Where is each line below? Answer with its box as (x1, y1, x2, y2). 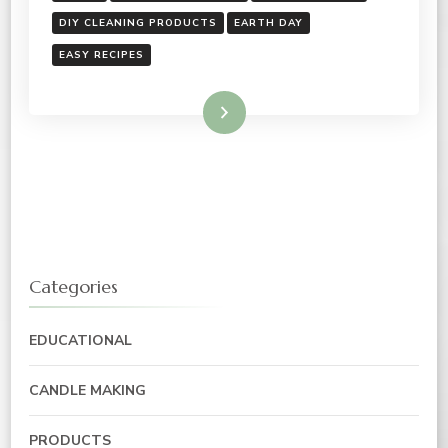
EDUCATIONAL (29, 330, 132, 350)
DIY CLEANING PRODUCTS (59, 15, 217, 30)
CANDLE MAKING (29, 380, 146, 400)
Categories (29, 274, 118, 298)
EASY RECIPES (59, 47, 144, 62)
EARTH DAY (234, 15, 303, 30)
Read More (150, 103, 224, 120)
